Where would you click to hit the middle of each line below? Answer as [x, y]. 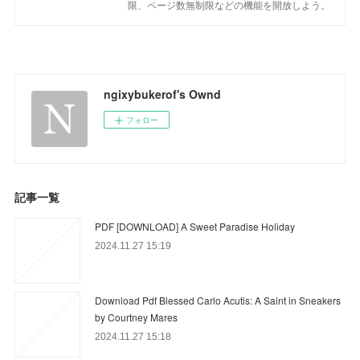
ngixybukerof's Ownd [163, 94]
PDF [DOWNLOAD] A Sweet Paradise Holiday [195, 226]
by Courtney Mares [137, 317]
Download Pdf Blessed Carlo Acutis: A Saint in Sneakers [218, 300]
